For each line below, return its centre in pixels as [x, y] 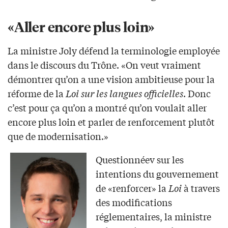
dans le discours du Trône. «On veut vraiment [104, 64]
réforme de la [37, 93]
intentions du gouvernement [157, 173]
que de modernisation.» [58, 136]
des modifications [134, 202]
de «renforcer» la [132, 188]
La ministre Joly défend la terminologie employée [114, 50]
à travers [201, 188]
